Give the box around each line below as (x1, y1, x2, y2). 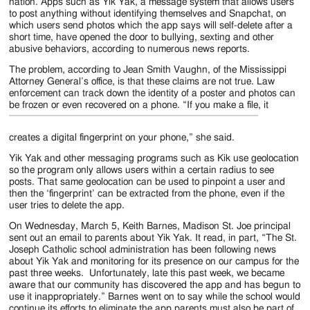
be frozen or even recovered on (9, 100, 143, 111)
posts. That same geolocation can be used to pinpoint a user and (9, 176, 286, 187)
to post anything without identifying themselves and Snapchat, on (9, 8, 287, 19)
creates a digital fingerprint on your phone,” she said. (9, 132, 235, 143)
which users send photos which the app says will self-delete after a (9, 20, 293, 30)
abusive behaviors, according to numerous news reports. (9, 44, 250, 54)
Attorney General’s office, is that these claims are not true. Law (9, 77, 275, 87)
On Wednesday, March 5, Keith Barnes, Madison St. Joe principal (9, 221, 291, 232)
